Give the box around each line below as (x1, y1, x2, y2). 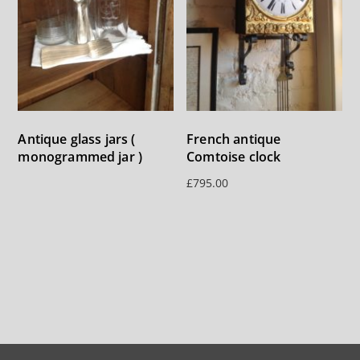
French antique (186, 130, 281, 149)
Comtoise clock (186, 148, 281, 166)
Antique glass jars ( (18, 130, 136, 149)
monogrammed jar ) (18, 148, 143, 166)
